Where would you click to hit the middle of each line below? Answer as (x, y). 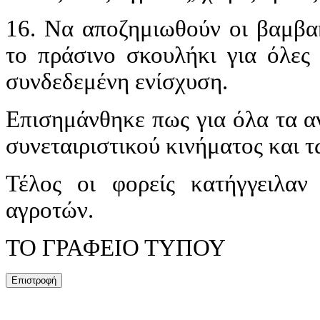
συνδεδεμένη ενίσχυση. (117, 81)
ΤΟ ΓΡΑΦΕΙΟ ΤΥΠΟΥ (116, 247)
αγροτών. (50, 210)
